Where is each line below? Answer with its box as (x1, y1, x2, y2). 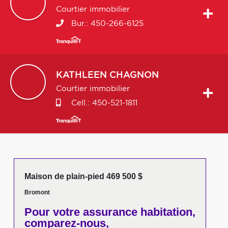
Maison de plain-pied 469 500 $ (24, 172, 142, 181)
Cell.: (69, 99, 92, 107)
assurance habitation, (79, 206, 195, 218)
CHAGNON (109, 71, 159, 80)
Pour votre (24, 206, 80, 218)
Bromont (24, 189, 50, 196)
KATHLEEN (56, 71, 107, 80)
